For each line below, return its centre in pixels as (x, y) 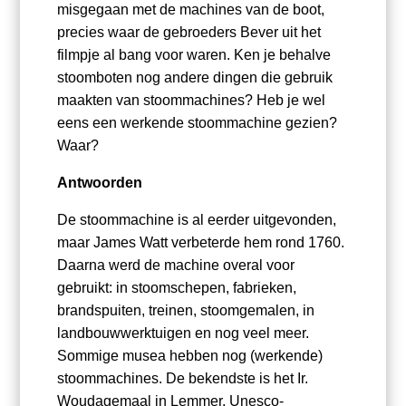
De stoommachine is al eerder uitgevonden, (196, 220)
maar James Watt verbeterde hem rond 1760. (200, 243)
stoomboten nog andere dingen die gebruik (194, 78)
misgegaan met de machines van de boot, (190, 10)
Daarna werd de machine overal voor (175, 266)
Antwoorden (99, 183)
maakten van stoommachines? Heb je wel (191, 101)
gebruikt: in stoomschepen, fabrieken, (176, 288)
